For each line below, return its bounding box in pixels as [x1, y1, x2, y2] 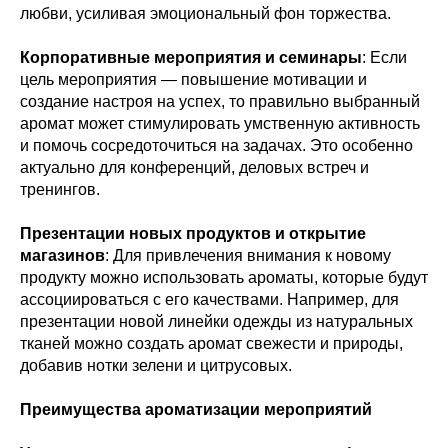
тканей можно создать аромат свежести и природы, [20, 334, 403, 352]
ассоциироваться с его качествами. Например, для [20, 290, 399, 308]
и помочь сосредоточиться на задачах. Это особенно [20, 136, 413, 154]
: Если [362, 48, 407, 66]
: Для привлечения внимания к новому [105, 246, 391, 264]
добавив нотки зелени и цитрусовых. [20, 356, 292, 374]
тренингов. [20, 180, 100, 198]
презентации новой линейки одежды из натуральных [20, 312, 413, 330]
